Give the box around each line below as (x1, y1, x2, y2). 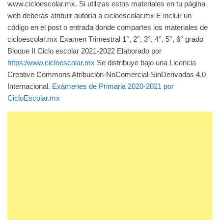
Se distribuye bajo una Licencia (95, 58, 196, 67)
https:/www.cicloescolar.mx (7, 58, 95, 67)
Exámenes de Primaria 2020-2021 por (52, 82, 174, 90)
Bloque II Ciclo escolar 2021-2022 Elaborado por (7, 46, 162, 55)
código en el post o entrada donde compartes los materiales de (7, 23, 208, 31)
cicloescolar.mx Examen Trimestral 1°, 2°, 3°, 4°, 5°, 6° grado (7, 34, 203, 43)
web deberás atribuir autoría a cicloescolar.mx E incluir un (7, 11, 192, 20)
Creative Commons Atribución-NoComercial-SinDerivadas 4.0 (7, 70, 206, 79)
